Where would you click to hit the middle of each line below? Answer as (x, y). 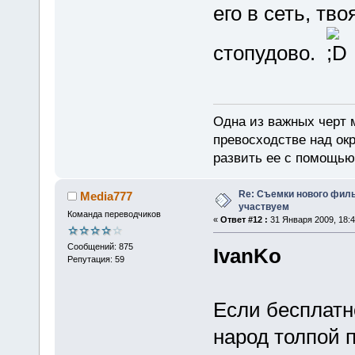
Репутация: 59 (95, 259)
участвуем (263, 207)
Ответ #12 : (244, 220)
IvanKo (247, 256)
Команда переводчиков (114, 214)
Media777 (107, 197)
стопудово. (269, 53)
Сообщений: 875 (100, 246)
